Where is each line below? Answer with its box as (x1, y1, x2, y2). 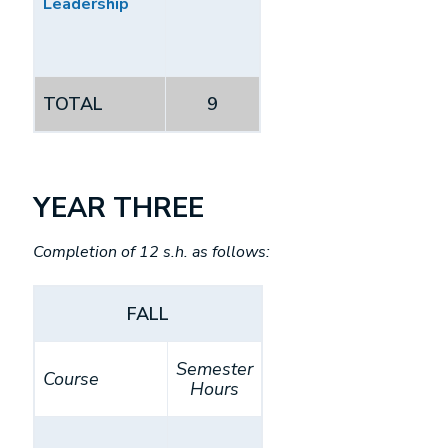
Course (43, 367, 99, 391)
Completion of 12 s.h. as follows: (33, 241, 270, 263)
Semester (176, 357, 253, 381)
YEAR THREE (33, 190, 204, 227)
